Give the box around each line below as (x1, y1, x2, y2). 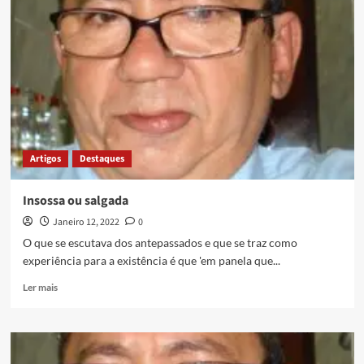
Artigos (29, 152, 61, 167)
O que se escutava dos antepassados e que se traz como (22, 236, 297, 250)
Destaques (79, 152, 124, 167)
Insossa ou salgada (22, 192, 128, 210)
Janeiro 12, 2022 (52, 215, 119, 230)
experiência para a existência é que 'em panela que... (22, 253, 280, 268)
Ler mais (22, 281, 58, 294)
